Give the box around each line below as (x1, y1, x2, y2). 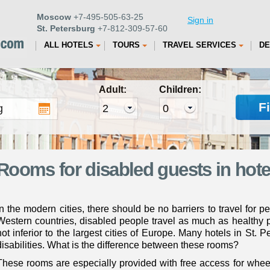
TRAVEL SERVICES (163, 40, 236, 49)
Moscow (37, 12, 71, 22)
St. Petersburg (37, 24, 95, 33)
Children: (159, 84, 201, 95)
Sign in (187, 15, 213, 25)
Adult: (99, 84, 127, 95)
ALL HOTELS (44, 40, 93, 49)
